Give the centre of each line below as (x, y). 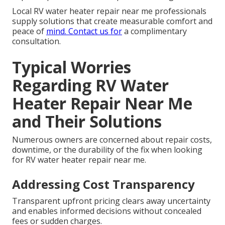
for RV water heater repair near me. (79, 159)
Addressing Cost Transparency (103, 184)
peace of (29, 31)
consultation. (36, 41)
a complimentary (154, 31)
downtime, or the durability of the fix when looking (107, 149)
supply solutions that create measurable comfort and (112, 21)
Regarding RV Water (90, 85)
